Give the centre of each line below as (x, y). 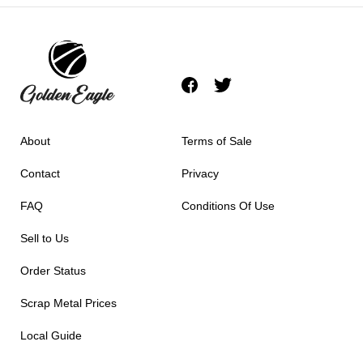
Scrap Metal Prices (68, 303)
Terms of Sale (217, 141)
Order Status (53, 270)
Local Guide (51, 335)
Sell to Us (45, 238)
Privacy (200, 173)
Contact (40, 173)
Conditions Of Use (228, 205)
